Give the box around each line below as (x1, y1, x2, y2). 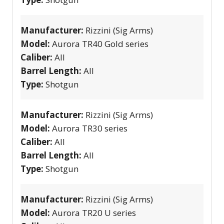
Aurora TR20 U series (52, 206, 136, 218)
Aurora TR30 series (52, 122, 127, 134)
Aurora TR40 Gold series (52, 37, 148, 49)
